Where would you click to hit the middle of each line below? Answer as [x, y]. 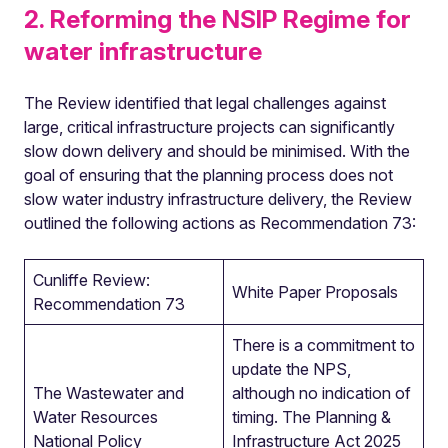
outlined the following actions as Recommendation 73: [220, 223]
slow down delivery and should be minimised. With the [217, 151]
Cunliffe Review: [91, 280]
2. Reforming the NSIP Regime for [217, 19]
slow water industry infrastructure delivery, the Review [218, 199]
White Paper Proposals [315, 292]
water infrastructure [143, 51]
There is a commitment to [323, 345]
